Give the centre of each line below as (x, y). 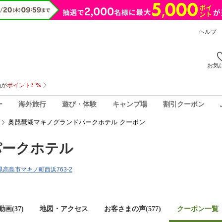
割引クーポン (184, 104)
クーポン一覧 (198, 209)
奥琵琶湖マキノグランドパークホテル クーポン (77, 122)
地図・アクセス (64, 209)
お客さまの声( (126, 209)
